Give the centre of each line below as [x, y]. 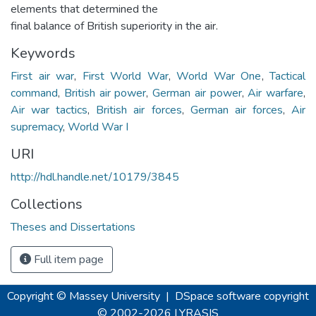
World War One [219, 76]
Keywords [43, 53]
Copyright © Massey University [84, 296]
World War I [98, 127]
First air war [43, 76]
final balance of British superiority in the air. [114, 26]
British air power [105, 93]
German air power [197, 93]
